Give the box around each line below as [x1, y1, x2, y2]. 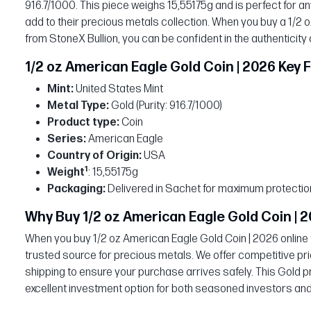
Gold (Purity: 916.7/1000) [109, 99, 222, 112]
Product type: [47, 115, 119, 129]
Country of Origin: [47, 149, 144, 162]
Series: [47, 132, 86, 146]
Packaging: [47, 182, 106, 196]
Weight [47, 165, 85, 179]
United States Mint [74, 82, 163, 96]
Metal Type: [47, 99, 109, 112]
